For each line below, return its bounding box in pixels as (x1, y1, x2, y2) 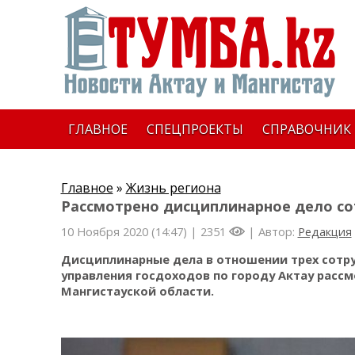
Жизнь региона (125, 179, 221, 197)
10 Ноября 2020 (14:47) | (60, 223, 200, 239)
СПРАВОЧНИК (261, 120, 351, 138)
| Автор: (244, 223, 298, 239)
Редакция (297, 223, 352, 239)
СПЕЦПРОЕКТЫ (146, 120, 243, 138)
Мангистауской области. (60, 282, 214, 299)
